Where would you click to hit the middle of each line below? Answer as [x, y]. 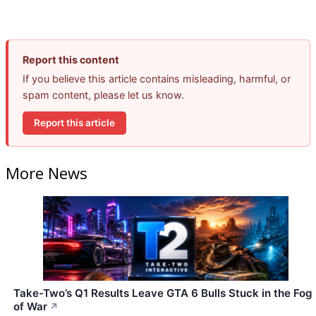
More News [47, 173]
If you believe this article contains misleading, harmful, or [157, 78]
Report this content [71, 59]
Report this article [74, 122]
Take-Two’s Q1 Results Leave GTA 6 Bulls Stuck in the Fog [163, 293]
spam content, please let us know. [103, 95]
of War [30, 307]
